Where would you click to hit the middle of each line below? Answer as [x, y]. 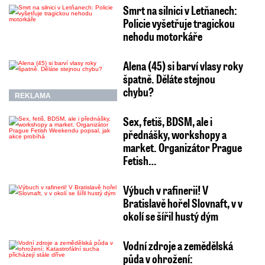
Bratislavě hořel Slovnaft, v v [182, 203]
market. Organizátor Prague [182, 147]
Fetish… [139, 160]
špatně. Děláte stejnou [169, 78]
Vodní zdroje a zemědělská [178, 245]
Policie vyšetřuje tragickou [179, 23]
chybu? [138, 91]
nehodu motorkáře [162, 36]
